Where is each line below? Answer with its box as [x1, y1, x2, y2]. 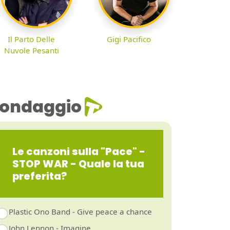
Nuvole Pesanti [4, 45, 59, 56]
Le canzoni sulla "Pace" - [12, 144, 145, 159]
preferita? [12, 169, 67, 184]
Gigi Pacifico [107, 34, 151, 45]
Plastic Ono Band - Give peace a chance [8, 206, 152, 217]
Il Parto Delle [8, 34, 55, 45]
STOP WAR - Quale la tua [12, 157, 144, 171]
